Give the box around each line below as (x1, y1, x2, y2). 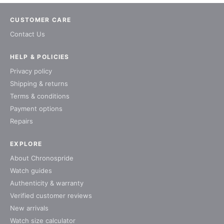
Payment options (10, 104, 62, 112)
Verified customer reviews (10, 191, 92, 199)
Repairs (10, 116, 33, 125)
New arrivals (10, 203, 48, 212)
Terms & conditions (10, 91, 69, 100)
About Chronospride (10, 153, 73, 162)
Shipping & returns (10, 79, 68, 87)
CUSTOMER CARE (10, 15, 71, 23)
